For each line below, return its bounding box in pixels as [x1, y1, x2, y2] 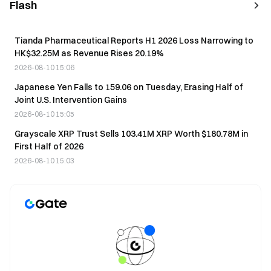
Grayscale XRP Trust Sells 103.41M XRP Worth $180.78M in [15, 128, 248, 139]
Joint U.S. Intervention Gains [15, 94, 127, 105]
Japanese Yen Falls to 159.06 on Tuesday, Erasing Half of [15, 81, 243, 93]
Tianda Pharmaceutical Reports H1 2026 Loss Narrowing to [15, 34, 253, 46]
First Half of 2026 [15, 140, 83, 152]
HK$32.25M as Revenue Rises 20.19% [15, 47, 164, 59]
